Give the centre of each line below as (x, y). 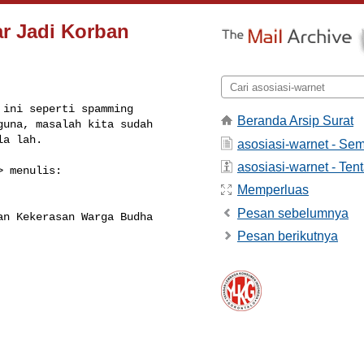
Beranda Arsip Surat (295, 121)
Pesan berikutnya (288, 236)
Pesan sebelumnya (293, 213)
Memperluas (273, 190)
